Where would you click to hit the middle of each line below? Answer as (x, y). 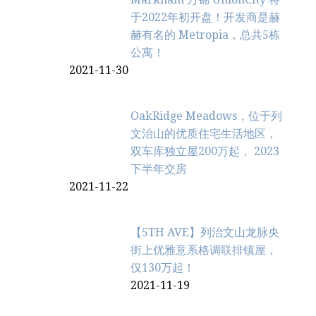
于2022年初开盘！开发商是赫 (206, 17)
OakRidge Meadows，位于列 (207, 116)
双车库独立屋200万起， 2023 (205, 151)
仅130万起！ (163, 267)
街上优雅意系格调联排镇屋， (204, 250)
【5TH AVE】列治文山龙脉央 (205, 232)
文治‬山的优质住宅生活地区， (204, 133)
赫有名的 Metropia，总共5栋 (206, 35)
